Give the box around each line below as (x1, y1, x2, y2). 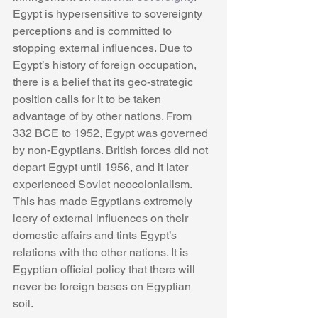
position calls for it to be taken (13, 92, 164, 106)
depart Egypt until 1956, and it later (13, 160, 191, 175)
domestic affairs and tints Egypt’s (13, 229, 180, 243)
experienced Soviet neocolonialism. (13, 177, 194, 192)
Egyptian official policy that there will (13, 263, 198, 277)
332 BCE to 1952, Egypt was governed (13, 126, 211, 141)
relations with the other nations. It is (13, 246, 191, 260)
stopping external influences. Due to (13, 41, 195, 55)
